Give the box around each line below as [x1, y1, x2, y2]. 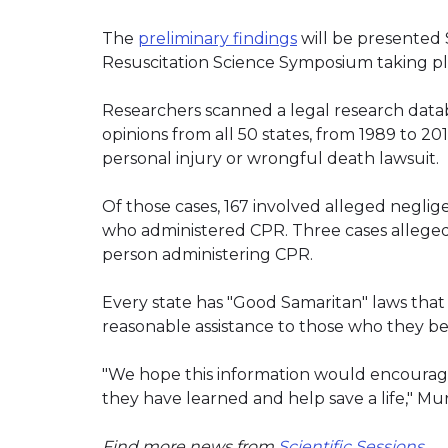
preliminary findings [138, 28, 297, 48]
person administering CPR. [102, 244, 313, 264]
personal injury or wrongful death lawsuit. [102, 148, 439, 168]
